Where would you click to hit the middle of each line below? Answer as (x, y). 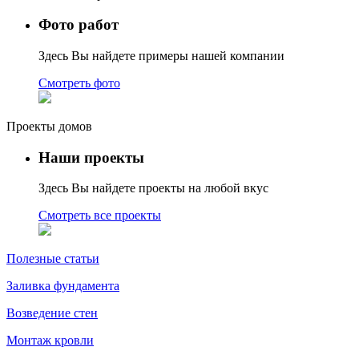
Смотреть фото (79, 83)
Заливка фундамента (63, 286)
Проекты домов (49, 126)
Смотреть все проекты (100, 216)
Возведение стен (52, 313)
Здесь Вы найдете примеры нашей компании (161, 55)
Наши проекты (91, 157)
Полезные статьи (53, 259)
